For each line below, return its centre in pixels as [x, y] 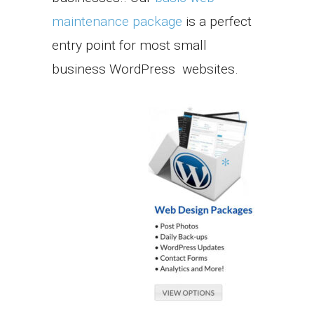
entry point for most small [129, 45]
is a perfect [217, 21]
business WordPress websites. [145, 69]
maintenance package [117, 21]
